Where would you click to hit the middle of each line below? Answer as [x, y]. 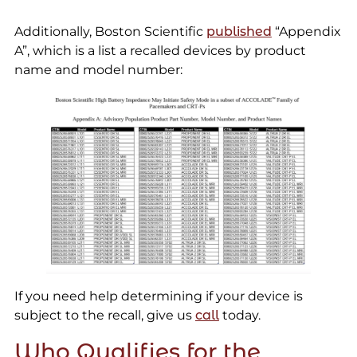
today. [239, 316]
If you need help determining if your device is [158, 296]
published [239, 32]
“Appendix [306, 32]
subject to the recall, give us [104, 316]
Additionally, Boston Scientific [110, 32]
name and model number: [98, 70]
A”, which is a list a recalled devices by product [160, 51]
